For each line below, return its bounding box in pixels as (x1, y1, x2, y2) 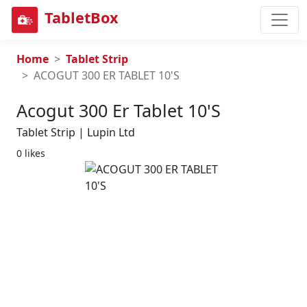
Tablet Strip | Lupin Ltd (16, 125, 135, 140)
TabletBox (45, 8, 119, 28)
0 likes (16, 147, 45, 160)
